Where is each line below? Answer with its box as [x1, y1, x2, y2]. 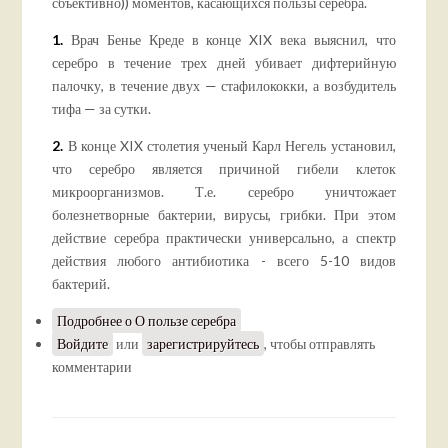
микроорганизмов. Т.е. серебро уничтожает [52, 182, 396, 200]
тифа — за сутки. [52, 99, 152, 117]
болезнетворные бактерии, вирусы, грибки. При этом [52, 205, 396, 223]
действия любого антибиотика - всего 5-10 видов [52, 251, 396, 269]
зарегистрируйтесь [147, 334, 260, 352]
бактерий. [52, 274, 111, 292]
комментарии [52, 357, 133, 375]
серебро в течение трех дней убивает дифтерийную [52, 53, 396, 71]
